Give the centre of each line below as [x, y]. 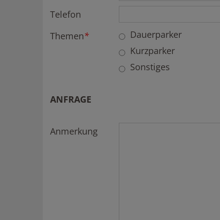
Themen [67, 36]
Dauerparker [156, 34]
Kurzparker [152, 51]
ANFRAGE [71, 99]
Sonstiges [150, 67]
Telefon [66, 14]
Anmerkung [74, 131]
